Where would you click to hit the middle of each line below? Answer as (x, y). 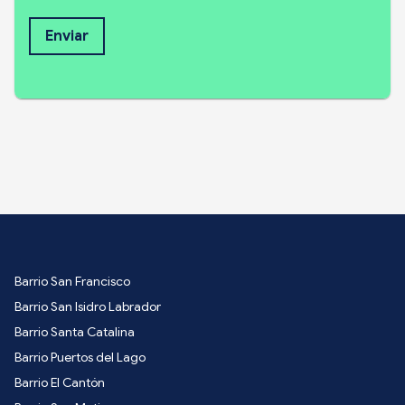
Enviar (67, 36)
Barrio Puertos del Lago (80, 357)
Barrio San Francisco (72, 281)
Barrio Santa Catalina (75, 331)
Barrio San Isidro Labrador (88, 306)
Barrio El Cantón (60, 382)
